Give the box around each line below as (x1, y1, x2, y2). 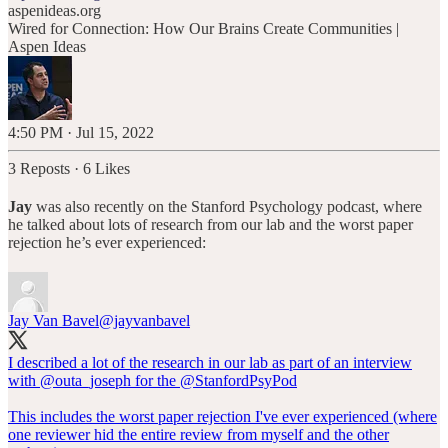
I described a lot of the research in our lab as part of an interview (8, 354, 412, 372)
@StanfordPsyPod (180, 372, 297, 390)
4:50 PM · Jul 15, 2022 (8, 124, 154, 142)
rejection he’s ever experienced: (8, 234, 206, 252)
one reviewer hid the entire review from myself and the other (8, 426, 389, 444)
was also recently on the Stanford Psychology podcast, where (36, 198, 422, 216)
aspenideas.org (8, 2, 101, 20)
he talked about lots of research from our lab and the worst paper (8, 216, 413, 234)
